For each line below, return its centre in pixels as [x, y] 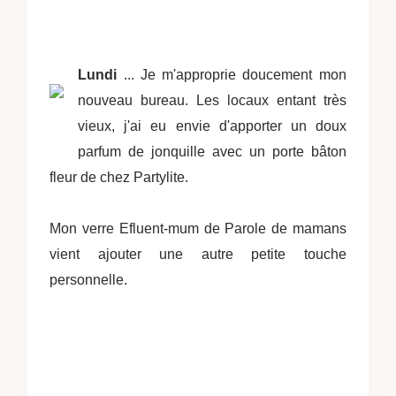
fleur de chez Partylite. [119, 177]
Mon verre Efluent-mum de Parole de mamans [198, 228]
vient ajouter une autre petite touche [198, 254]
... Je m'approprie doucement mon [232, 74]
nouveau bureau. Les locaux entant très [212, 100]
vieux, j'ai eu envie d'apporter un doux [212, 126]
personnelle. [89, 279]
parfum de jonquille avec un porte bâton [212, 151]
